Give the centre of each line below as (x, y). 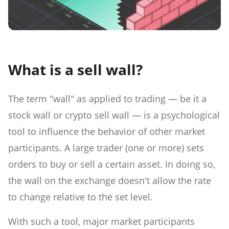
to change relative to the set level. (81, 197)
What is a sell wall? (75, 69)
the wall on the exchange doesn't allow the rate (110, 180)
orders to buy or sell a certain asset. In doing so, (112, 164)
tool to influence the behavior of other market (107, 131)
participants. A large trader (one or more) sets (106, 147)
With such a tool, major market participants (101, 221)
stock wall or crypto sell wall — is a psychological (114, 115)
